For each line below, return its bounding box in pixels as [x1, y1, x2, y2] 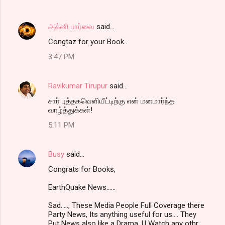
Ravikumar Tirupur [48, 81, 107, 90]
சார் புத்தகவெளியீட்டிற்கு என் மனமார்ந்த [48, 96, 174, 105]
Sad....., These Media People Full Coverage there [48, 200, 204, 210]
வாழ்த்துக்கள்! [48, 105, 92, 115]
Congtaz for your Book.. [48, 37, 127, 46]
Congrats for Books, [48, 164, 116, 174]
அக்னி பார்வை [48, 22, 94, 31]
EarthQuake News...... [48, 182, 116, 192]
